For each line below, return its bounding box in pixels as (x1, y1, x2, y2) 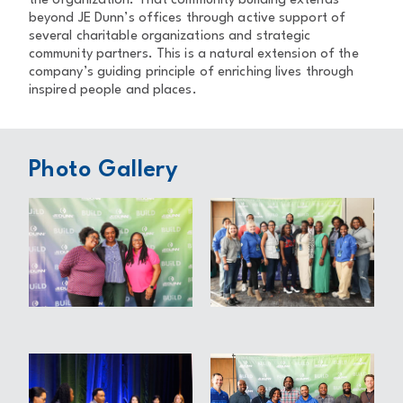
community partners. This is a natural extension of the (29, 48, 359, 61)
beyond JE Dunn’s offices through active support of (29, 12, 346, 25)
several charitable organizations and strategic (29, 30, 311, 43)
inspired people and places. (29, 84, 197, 97)
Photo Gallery (29, 159, 179, 182)
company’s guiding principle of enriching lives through (29, 66, 354, 79)
